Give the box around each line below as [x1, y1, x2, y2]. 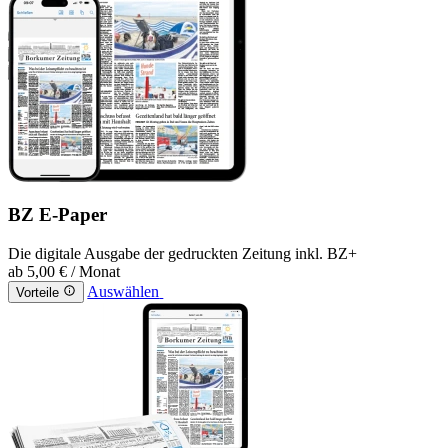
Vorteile [16, 285, 59, 301]
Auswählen [87, 283, 160, 301]
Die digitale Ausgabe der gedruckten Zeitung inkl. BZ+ [8, 244, 357, 262]
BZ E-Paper [8, 204, 107, 226]
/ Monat [71, 262, 120, 280]
